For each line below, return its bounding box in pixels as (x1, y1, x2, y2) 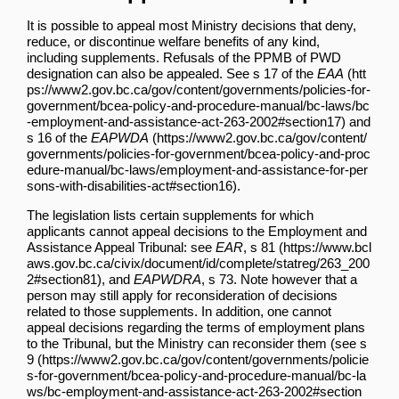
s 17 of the (253, 65, 317, 81)
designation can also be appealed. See (27, 65, 253, 81)
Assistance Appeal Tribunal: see (27, 239, 216, 255)
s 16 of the (27, 129, 91, 145)
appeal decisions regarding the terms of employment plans (27, 319, 365, 335)
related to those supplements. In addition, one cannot (27, 303, 331, 319)
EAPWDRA (134, 271, 201, 287)
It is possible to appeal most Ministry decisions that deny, (27, 17, 356, 33)
